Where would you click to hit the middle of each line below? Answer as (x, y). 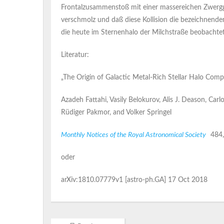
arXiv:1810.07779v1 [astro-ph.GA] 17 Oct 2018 (134, 180)
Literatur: (75, 55)
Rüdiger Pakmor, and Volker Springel (116, 112)
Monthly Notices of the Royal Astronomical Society (133, 135)
